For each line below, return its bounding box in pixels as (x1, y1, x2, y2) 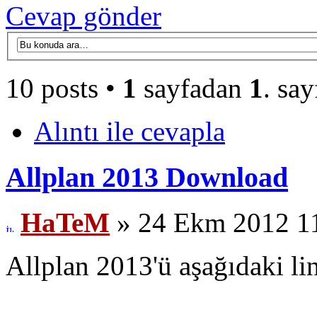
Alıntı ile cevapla (34, 115, 225, 146)
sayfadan (137, 72, 249, 103)
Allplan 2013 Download (6, 161, 288, 193)
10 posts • (6, 72, 122, 103)
